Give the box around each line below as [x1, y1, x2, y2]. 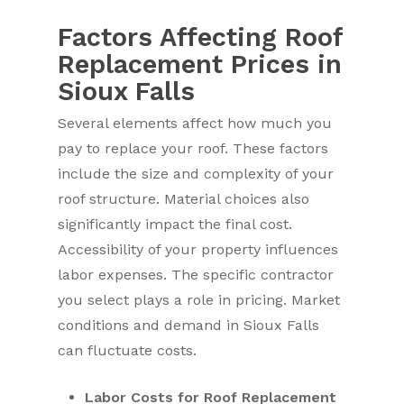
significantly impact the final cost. [58, 216, 293, 233]
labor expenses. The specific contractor [58, 266, 335, 283]
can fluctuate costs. [58, 342, 197, 359]
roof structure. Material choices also [58, 190, 310, 207]
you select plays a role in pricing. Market [58, 291, 341, 308]
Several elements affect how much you [58, 115, 333, 132]
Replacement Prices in [58, 49, 343, 79]
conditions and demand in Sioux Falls [58, 317, 320, 334]
